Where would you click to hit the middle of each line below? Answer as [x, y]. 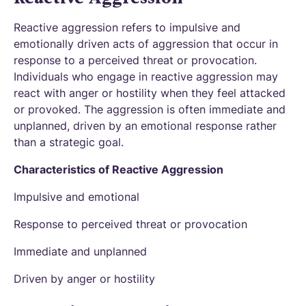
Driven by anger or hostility [84, 279]
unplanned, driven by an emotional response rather [145, 126]
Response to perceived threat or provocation [130, 224]
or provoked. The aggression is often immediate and [150, 109]
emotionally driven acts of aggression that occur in [146, 44]
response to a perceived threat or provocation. [135, 60]
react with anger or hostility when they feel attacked [150, 93]
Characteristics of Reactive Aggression [119, 169]
